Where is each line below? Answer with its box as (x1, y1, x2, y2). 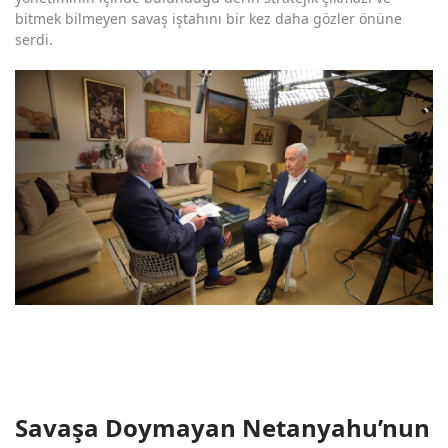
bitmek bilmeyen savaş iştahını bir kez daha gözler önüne (15, 9, 402, 28)
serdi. (15, 30, 57, 49)
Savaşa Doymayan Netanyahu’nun (15, 411, 430, 445)
